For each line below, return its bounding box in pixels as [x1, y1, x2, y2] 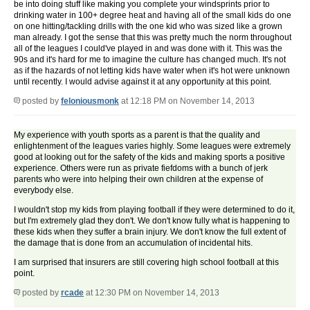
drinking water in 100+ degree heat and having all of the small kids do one [14, 10, 291, 21]
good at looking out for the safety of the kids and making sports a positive [14, 152, 285, 163]
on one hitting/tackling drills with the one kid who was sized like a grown [14, 21, 282, 32]
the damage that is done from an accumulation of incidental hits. [14, 238, 253, 248]
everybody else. [14, 185, 73, 196]
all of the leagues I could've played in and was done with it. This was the [14, 44, 282, 54]
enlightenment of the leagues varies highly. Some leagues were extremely [14, 141, 291, 152]
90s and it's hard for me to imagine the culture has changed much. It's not [14, 55, 286, 65]
